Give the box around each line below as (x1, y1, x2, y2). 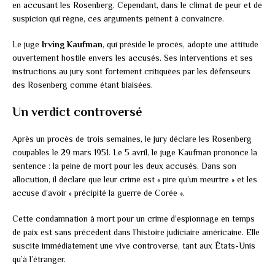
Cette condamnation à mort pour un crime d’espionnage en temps (12, 213, 255, 223)
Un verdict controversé (12, 104, 142, 118)
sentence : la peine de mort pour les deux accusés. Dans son (12, 160, 236, 171)
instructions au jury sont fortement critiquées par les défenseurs (12, 66, 250, 76)
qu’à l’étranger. (12, 254, 66, 264)
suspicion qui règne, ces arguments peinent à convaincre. (12, 13, 224, 23)
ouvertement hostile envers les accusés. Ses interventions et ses (12, 52, 253, 63)
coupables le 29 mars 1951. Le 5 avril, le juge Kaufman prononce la (12, 147, 257, 157)
